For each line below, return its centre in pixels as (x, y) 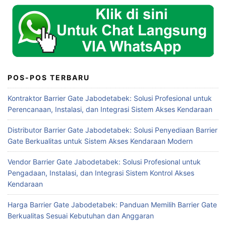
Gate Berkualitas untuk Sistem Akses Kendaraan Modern (100, 141)
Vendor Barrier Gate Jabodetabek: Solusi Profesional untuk (104, 162)
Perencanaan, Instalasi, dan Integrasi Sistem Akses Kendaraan (110, 109)
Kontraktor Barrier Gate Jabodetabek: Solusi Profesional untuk (110, 98)
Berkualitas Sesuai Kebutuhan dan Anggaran (81, 216)
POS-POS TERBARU (49, 78)
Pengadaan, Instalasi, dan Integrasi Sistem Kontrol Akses (101, 173)
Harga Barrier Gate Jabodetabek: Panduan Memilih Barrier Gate (112, 205)
